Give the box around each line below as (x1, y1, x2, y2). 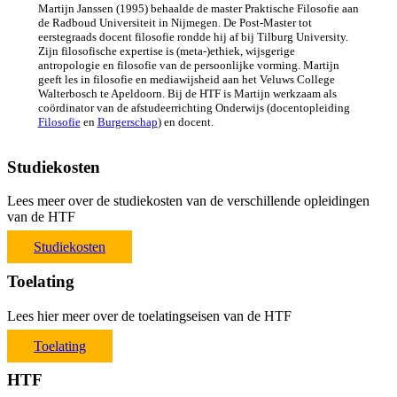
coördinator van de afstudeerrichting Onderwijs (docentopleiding (37, 100, 350, 114)
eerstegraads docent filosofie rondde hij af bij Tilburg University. (37, 29, 348, 43)
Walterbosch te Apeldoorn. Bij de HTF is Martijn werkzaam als (37, 86, 337, 100)
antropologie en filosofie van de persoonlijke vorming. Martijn (37, 58, 339, 72)
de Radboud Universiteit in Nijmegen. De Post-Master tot (37, 15, 312, 29)
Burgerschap (97, 114, 158, 128)
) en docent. (157, 114, 214, 128)
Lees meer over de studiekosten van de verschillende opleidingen (7, 193, 370, 209)
